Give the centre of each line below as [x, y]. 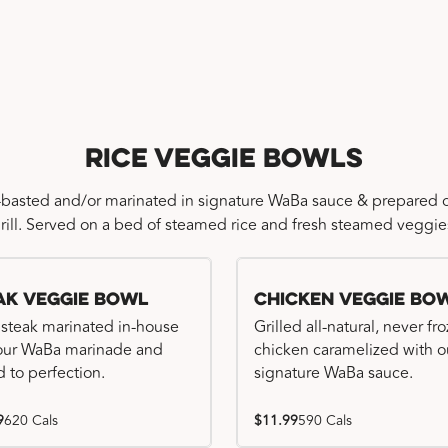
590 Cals [325, 420]
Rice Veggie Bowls [224, 160]
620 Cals [31, 420]
